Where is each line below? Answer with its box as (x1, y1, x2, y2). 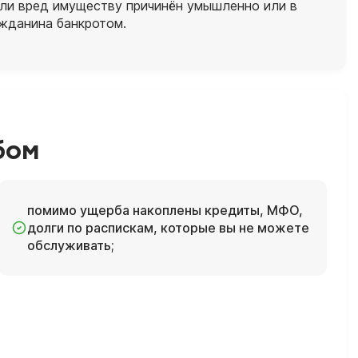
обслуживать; (26, 237, 114, 253)
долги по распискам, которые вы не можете (26, 219, 309, 236)
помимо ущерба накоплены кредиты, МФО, (26, 201, 303, 218)
